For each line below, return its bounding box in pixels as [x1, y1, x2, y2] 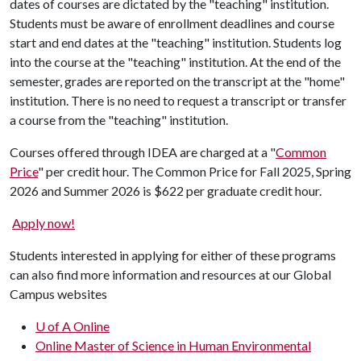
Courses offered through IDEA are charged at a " [10, 143, 276, 160]
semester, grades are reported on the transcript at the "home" [10, 73, 345, 89]
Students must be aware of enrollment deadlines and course [10, 15, 334, 31]
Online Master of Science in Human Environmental [35, 337, 311, 353]
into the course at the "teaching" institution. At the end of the [10, 53, 341, 69]
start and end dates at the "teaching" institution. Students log [10, 34, 342, 50]
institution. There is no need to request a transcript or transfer [10, 92, 346, 108]
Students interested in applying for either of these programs [10, 247, 336, 263]
